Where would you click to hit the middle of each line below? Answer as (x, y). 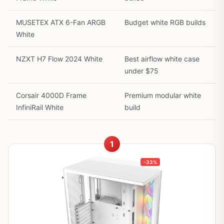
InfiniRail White (40, 107)
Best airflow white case (162, 58)
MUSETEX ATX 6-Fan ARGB (61, 22)
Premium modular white (163, 95)
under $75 (141, 70)
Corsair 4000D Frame (51, 95)
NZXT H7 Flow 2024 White (59, 58)
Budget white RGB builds (165, 22)
